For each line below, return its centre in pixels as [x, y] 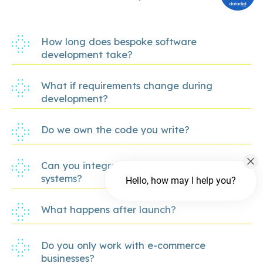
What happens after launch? [109, 210]
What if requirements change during [127, 86]
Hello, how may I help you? [181, 181]
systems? [62, 179]
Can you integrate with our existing [124, 166]
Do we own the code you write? [115, 130]
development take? [87, 55]
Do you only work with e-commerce [123, 246]
